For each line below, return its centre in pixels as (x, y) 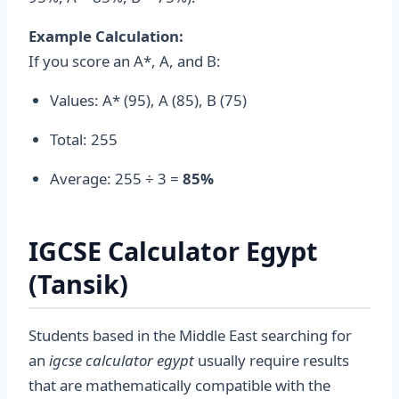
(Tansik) (78, 284)
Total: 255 (84, 139)
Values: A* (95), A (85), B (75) (148, 100)
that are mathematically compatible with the (179, 385)
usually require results (272, 360)
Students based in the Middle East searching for (190, 335)
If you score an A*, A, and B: (125, 61)
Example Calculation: (106, 36)
